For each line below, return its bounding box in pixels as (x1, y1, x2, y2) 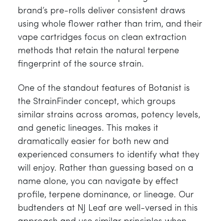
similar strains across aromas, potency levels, (18, 110, 200, 120)
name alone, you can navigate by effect (18, 177, 179, 186)
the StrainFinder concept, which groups (18, 97, 176, 107)
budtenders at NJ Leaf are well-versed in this (18, 204, 198, 213)
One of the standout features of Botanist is (18, 84, 190, 93)
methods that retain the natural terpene (18, 46, 179, 56)
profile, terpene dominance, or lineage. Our (18, 190, 194, 200)
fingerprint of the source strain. (18, 59, 144, 69)
